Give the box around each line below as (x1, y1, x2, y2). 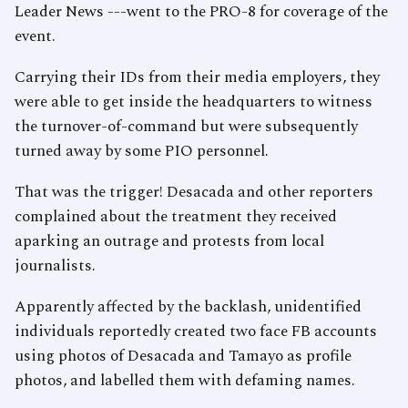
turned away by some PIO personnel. (15, 139, 269, 164)
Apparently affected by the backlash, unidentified (15, 295, 362, 320)
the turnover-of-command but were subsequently (15, 115, 358, 139)
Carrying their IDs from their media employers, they (15, 66, 380, 90)
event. (15, 25, 56, 49)
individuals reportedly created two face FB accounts (15, 320, 377, 344)
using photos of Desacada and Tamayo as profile (15, 344, 352, 369)
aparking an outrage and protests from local (15, 229, 324, 254)
